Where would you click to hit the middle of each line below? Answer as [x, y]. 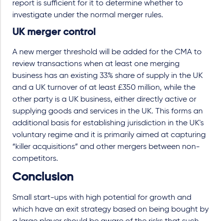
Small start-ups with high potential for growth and [102, 198]
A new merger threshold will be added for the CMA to [107, 52]
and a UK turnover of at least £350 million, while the [104, 88]
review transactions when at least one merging [96, 64]
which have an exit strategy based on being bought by [110, 210]
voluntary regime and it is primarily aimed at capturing [109, 135]
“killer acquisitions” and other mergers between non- [106, 147]
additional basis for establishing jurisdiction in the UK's [108, 123]
